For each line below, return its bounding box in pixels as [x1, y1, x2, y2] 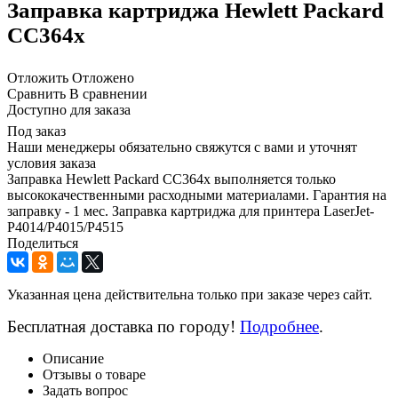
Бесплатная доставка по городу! [7, 317, 240, 337]
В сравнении [69, 86, 147, 102]
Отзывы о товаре [43, 367, 146, 383]
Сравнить [7, 86, 66, 102]
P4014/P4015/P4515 [7, 219, 123, 235]
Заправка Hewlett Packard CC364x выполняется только [7, 171, 336, 187]
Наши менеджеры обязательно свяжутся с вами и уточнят [7, 139, 357, 155]
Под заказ [7, 123, 66, 139]
